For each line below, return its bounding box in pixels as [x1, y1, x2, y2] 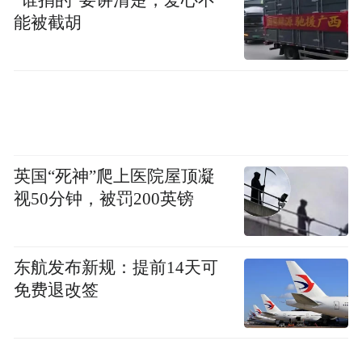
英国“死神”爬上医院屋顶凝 [14, 167, 216, 186]
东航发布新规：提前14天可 [14, 259, 219, 277]
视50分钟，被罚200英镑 [14, 190, 195, 208]
